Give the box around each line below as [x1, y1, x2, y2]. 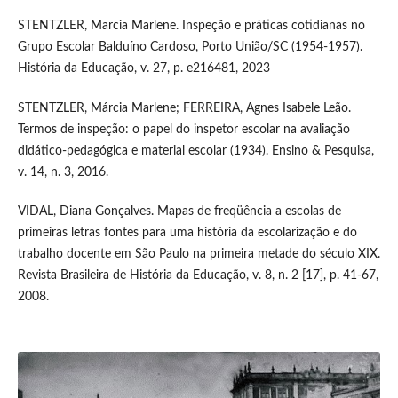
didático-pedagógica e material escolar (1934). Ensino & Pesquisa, [17, 144, 374, 157]
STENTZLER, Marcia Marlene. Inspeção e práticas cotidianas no [17, 20, 365, 33]
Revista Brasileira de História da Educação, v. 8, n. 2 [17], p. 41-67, [17, 268, 378, 282]
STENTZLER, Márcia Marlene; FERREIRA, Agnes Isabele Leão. [17, 101, 351, 115]
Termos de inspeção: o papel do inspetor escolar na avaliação [17, 123, 350, 136]
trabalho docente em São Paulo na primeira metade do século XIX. [17, 247, 380, 260]
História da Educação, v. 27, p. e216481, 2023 [17, 62, 270, 76]
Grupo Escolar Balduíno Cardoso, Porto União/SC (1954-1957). [17, 41, 362, 54]
